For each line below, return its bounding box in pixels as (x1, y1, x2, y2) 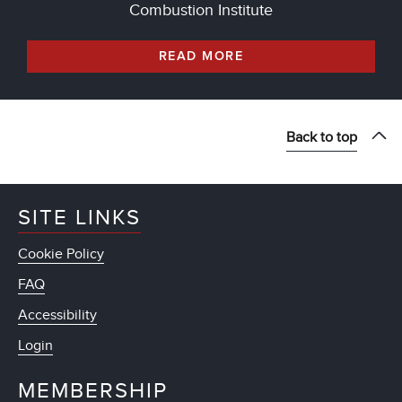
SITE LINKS (18, 204, 141, 231)
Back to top (286, 127, 357, 146)
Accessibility (18, 305, 97, 324)
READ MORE (159, 49, 243, 63)
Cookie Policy (18, 244, 104, 263)
